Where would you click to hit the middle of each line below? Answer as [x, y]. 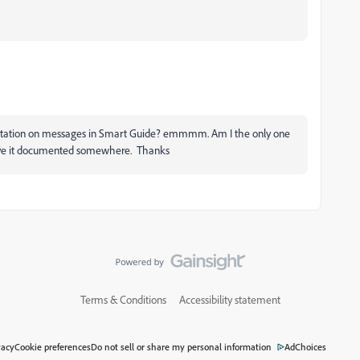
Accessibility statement [229, 299]
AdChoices [305, 346]
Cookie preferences [53, 346]
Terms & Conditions [123, 299]
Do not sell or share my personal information [181, 346]
